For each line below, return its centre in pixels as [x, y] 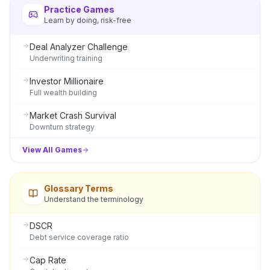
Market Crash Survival [73, 115]
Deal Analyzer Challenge [79, 47]
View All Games [52, 150]
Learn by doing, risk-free [88, 20]
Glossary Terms [79, 188]
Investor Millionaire [67, 81]
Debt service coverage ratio [79, 237]
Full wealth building [63, 93]
